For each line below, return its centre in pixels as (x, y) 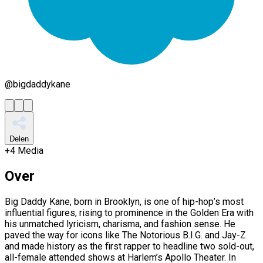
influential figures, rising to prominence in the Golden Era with (129, 213)
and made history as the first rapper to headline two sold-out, (129, 246)
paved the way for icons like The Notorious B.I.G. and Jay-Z (125, 235)
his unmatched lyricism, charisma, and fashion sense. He (120, 224)
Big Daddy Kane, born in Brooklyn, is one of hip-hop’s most (124, 201)
